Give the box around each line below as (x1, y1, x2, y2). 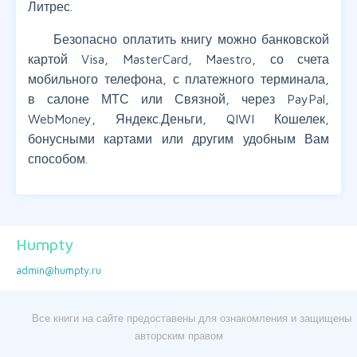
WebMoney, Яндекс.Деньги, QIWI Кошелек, (28, 112, 329, 127)
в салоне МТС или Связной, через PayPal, (28, 92, 329, 107)
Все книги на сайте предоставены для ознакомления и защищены (31, 312, 351, 325)
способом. (28, 151, 88, 167)
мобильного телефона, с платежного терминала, (28, 72, 329, 87)
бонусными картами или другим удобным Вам (28, 131, 329, 147)
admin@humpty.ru (16, 264, 101, 277)
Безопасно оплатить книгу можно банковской (53, 32, 329, 47)
